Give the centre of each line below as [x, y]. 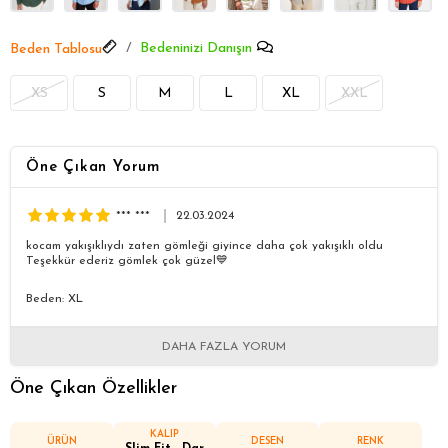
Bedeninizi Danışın [196, 48]
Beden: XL [54, 298]
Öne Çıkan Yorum [93, 167]
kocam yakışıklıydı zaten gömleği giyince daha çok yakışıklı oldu [204, 245]
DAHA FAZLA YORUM [224, 346]
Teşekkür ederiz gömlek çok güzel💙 [127, 260]
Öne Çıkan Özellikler [93, 388]
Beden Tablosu [56, 49]
